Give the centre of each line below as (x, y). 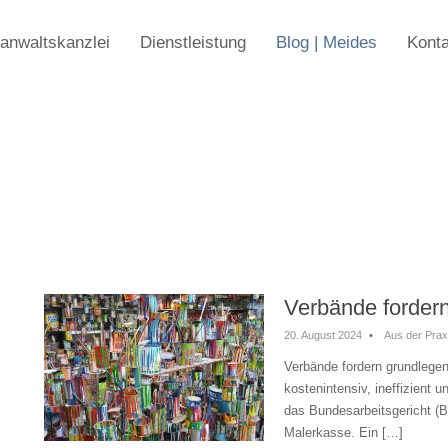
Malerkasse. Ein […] (343, 432)
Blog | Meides (326, 42)
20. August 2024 (323, 335)
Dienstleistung (192, 42)
